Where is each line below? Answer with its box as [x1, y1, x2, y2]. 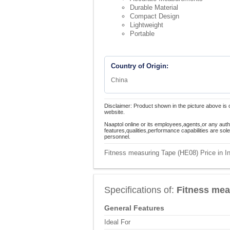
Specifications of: [104, 185, 177, 195]
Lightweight [130, 21, 163, 29]
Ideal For [104, 218, 130, 226]
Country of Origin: [111, 62, 168, 70]
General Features [104, 204, 164, 212]
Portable [130, 30, 155, 37]
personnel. [104, 133, 130, 140]
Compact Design [130, 12, 179, 20]
